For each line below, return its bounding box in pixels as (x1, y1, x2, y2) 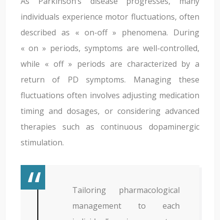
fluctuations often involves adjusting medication (21, 90, 199, 101)
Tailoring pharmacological (72, 185, 180, 195)
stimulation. (21, 137, 64, 148)
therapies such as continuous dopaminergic (21, 121, 199, 132)
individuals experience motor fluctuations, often (21, 11, 199, 22)
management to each (72, 200, 180, 211)
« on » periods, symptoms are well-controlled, (21, 43, 199, 54)
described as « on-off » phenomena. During (21, 27, 199, 38)
